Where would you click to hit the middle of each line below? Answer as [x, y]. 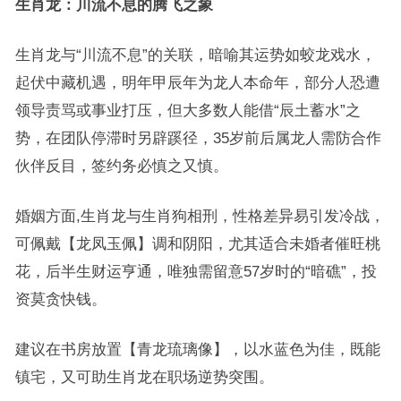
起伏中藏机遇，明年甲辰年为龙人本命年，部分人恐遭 [197, 82]
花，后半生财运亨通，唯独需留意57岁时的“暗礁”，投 [196, 271]
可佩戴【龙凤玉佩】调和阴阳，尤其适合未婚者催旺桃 [197, 243]
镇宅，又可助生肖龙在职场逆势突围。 [144, 377]
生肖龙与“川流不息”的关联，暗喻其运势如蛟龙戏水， [195, 55]
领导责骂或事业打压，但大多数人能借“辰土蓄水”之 [188, 110]
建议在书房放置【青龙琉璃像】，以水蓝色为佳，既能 [197, 349]
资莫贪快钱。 [60, 299]
